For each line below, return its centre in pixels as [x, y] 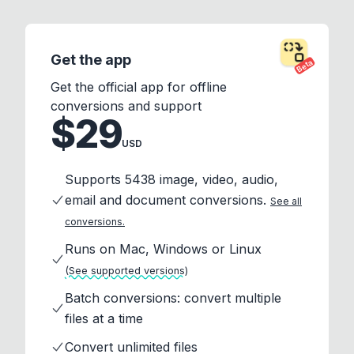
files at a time [104, 319]
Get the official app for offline [139, 87]
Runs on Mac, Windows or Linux [163, 249]
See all [286, 201]
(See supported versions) [126, 271]
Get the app [91, 60]
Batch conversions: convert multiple [173, 298]
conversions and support [126, 106]
